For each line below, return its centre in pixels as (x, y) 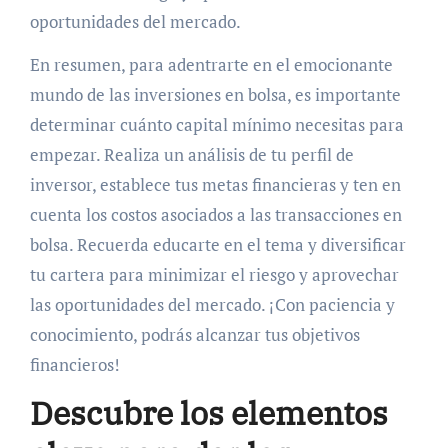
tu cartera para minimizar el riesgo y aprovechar (214, 274)
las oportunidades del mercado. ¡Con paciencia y (212, 304)
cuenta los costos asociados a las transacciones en (215, 214)
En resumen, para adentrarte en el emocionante (211, 64)
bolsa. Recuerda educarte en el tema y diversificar (217, 244)
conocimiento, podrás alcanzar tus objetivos (194, 334)
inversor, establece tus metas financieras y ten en (215, 184)
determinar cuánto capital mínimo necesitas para (216, 124)
